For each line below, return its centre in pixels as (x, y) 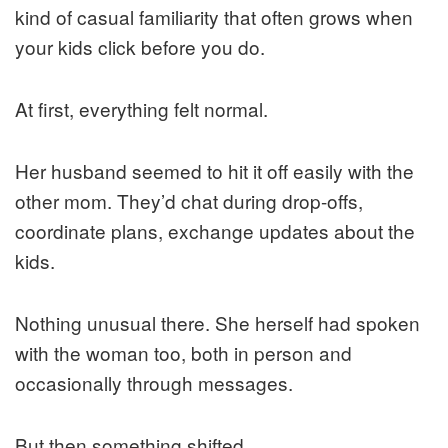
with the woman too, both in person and (183, 352)
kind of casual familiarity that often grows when (214, 16)
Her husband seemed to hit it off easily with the (214, 170)
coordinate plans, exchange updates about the (215, 230)
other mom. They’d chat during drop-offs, (189, 200)
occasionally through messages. (154, 382)
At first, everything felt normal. (141, 108)
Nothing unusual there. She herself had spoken (217, 322)
